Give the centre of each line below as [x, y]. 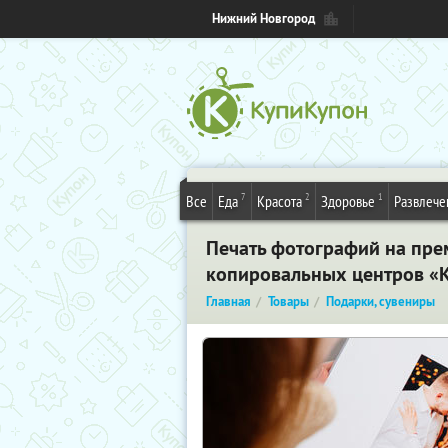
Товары [288, 301]
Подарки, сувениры [380, 301]
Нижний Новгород [263, 18]
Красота [279, 201]
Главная [228, 301]
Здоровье [348, 201]
